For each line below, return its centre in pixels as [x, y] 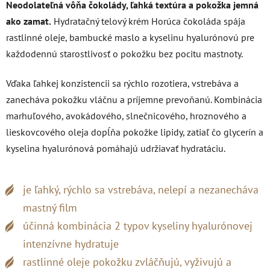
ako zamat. [29, 21]
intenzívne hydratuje [71, 244]
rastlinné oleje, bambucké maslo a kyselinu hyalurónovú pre [130, 37]
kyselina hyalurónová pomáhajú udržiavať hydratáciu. [116, 148]
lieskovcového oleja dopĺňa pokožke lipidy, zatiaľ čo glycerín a [135, 132]
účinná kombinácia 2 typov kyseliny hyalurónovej [138, 226]
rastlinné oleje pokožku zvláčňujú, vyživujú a [127, 262]
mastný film [50, 208]
